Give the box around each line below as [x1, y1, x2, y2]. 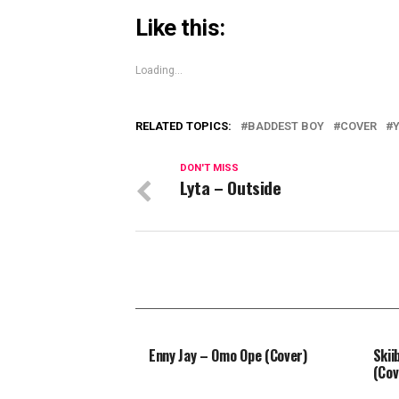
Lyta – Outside [180, 175, 281, 201]
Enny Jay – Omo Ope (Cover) [149, 345, 307, 367]
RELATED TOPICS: [135, 119, 232, 134]
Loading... [135, 64, 183, 77]
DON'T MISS [180, 162, 239, 175]
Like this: [135, 14, 225, 42]
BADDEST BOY [248, 119, 324, 134]
